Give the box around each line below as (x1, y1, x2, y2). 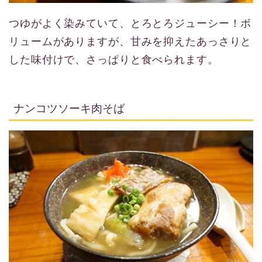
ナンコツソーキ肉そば (13, 102, 125, 115)
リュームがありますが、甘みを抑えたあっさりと (9, 35, 252, 47)
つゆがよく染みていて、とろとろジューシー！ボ (9, 17, 252, 29)
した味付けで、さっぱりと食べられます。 (9, 53, 219, 65)
